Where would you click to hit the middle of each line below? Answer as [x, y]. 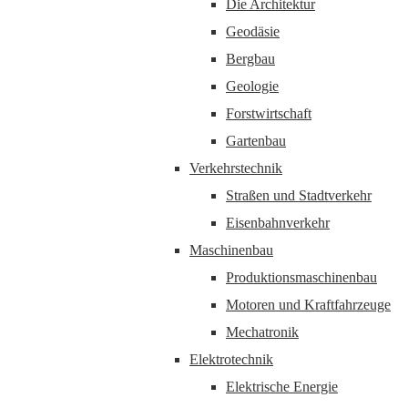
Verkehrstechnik [236, 168]
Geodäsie [253, 31]
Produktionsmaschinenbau [301, 277]
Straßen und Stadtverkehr [299, 195]
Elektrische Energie [282, 387]
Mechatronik [262, 332]
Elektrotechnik [231, 359]
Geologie [252, 86]
